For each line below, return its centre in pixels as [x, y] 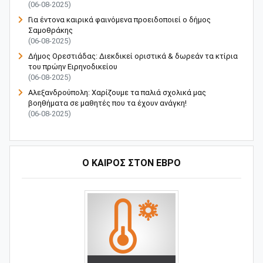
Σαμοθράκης [50, 31]
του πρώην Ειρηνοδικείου [73, 67]
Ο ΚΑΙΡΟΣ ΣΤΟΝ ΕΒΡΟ [131, 163]
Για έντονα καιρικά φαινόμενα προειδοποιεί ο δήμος [119, 20]
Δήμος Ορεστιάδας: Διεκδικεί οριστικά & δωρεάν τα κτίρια [133, 56]
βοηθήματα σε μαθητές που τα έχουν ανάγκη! [107, 103]
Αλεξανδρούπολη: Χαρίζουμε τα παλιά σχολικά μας [117, 93]
